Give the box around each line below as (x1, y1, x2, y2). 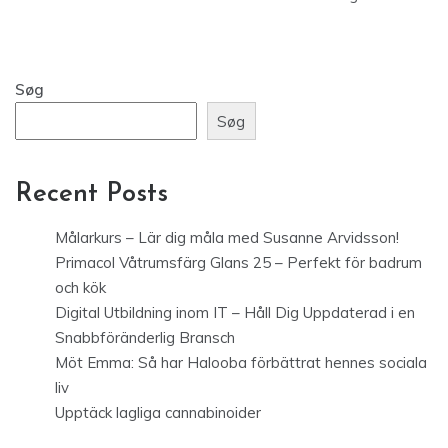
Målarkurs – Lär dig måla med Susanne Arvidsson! (55, 228, 399, 248)
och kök (55, 278, 106, 298)
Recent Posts (15, 181, 168, 209)
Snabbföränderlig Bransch (55, 328, 235, 348)
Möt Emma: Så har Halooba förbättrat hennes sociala (55, 353, 427, 373)
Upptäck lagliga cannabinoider (55, 403, 261, 423)
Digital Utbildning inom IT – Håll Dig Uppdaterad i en (55, 303, 415, 323)
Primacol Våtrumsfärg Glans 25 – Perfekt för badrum (55, 253, 422, 273)
